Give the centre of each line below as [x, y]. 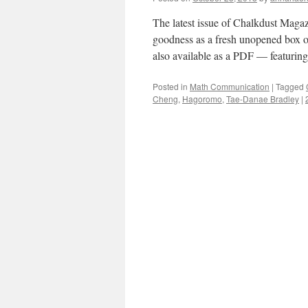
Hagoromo [202, 99]
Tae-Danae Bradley [263, 99]
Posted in [170, 86]
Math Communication [230, 86]
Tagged [290, 86]
